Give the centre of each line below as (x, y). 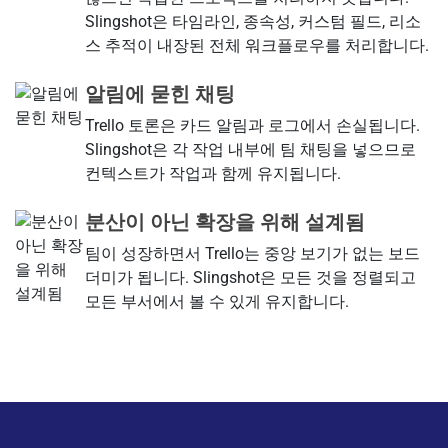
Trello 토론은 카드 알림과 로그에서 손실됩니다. (252, 125)
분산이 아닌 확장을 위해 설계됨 (224, 221)
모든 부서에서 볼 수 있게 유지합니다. (216, 301)
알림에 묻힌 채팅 (159, 93)
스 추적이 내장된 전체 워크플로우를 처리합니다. (256, 45)
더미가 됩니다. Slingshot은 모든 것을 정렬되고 (250, 277)
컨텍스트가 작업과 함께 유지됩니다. (212, 173)
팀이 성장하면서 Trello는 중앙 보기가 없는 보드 (252, 253)
